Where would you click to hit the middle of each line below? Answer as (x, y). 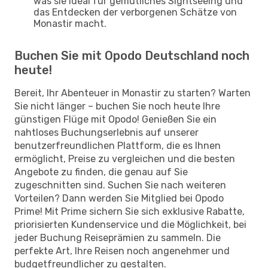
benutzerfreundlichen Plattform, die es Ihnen (118, 145)
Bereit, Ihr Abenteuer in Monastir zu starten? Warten (133, 93)
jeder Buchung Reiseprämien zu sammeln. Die (118, 237)
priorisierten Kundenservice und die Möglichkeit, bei (130, 224)
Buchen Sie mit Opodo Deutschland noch (132, 55)
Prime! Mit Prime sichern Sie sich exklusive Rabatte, (130, 211)
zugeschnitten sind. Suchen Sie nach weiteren (120, 185)
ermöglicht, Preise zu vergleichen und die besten (125, 159)
